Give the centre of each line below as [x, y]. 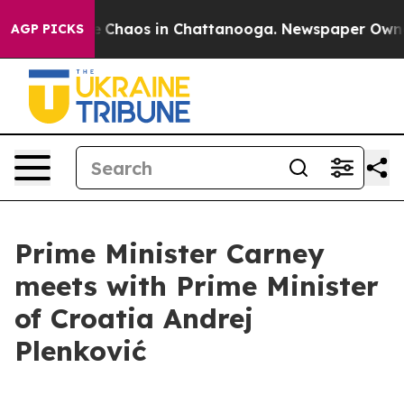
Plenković [80, 351]
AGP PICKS [47, 29]
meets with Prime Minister [197, 286]
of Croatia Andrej [134, 318]
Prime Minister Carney [170, 253]
